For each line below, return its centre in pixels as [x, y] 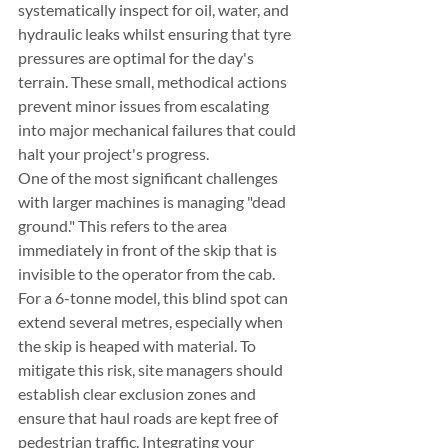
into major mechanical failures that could [158, 129]
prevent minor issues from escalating [145, 105]
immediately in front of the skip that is [149, 249]
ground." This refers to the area [124, 225]
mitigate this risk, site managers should [152, 369]
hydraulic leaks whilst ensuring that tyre [156, 33]
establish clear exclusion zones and [138, 393]
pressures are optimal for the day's [137, 57]
